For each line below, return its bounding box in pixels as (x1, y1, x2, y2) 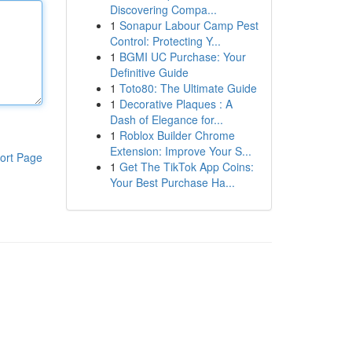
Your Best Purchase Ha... (109, 174, 235, 190)
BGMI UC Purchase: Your (119, 49, 246, 64)
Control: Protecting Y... (109, 33, 221, 49)
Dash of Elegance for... (109, 112, 223, 127)
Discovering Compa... (109, 2, 217, 17)
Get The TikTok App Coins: (119, 159, 254, 174)
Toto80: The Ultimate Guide (119, 80, 257, 96)
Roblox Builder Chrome (119, 127, 235, 143)
